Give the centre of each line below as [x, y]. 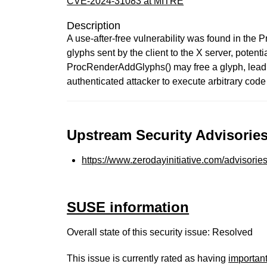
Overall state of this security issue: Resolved [160, 232]
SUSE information [128, 207]
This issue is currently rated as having [148, 258]
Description [94, 26]
